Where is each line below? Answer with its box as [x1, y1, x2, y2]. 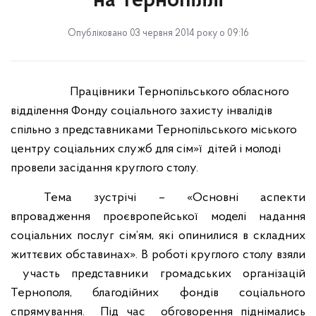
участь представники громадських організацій [22, 267, 305, 281]
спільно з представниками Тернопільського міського [11, 123, 297, 137]
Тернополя [11, 286, 70, 300]
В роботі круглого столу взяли [140, 248, 306, 262]
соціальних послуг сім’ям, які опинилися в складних [11, 229, 305, 243]
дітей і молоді [207, 142, 281, 156]
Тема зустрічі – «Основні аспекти [44, 191, 305, 205]
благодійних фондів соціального [72, 286, 305, 300]
